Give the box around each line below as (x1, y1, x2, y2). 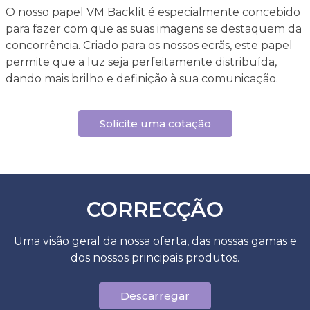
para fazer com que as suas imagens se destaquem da (5, 22, 302, 35)
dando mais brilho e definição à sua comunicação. (5, 72, 278, 85)
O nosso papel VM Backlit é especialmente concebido (5, 6, 300, 19)
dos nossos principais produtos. (71, 251, 239, 264)
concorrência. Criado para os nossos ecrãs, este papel (5, 39, 293, 52)
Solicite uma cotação (99, 117, 211, 130)
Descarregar (120, 289, 190, 302)
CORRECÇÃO (86, 197, 224, 222)
